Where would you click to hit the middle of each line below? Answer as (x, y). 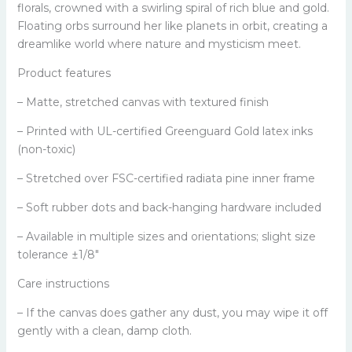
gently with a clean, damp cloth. (104, 330)
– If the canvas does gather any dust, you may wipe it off (172, 312)
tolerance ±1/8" (58, 254)
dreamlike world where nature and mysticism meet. (159, 44)
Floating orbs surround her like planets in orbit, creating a (172, 26)
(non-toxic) (46, 149)
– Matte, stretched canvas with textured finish (143, 102)
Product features (64, 73)
